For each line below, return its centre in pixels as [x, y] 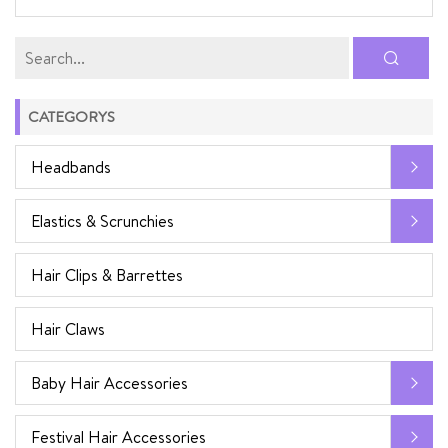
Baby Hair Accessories [109, 383]
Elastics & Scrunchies [102, 221]
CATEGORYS [71, 116]
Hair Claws [68, 329]
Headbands [71, 167]
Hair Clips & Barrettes [107, 275]
